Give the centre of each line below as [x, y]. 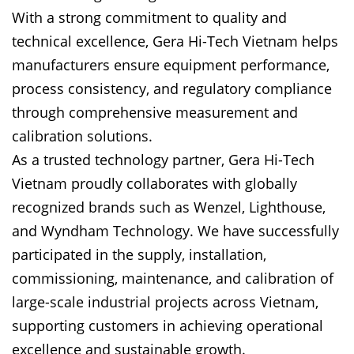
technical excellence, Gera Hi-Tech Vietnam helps [175, 41]
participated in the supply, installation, [139, 254]
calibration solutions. [82, 136]
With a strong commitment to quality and [149, 17]
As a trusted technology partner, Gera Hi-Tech [163, 159]
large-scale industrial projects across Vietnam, [165, 301]
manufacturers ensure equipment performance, [171, 64]
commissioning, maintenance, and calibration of [173, 278]
